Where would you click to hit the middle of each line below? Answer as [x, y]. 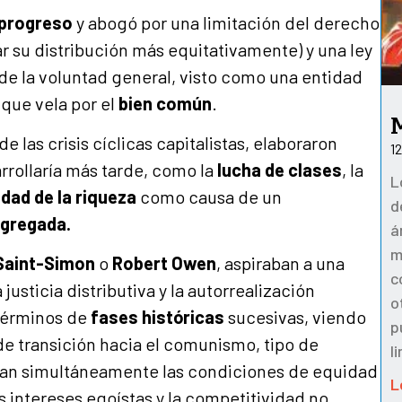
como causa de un [209, 197]
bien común [165, 103]
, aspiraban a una [280, 263]
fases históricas [157, 317]
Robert [140, 263]
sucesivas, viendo [295, 317]
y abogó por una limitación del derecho [226, 22]
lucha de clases [280, 170]
